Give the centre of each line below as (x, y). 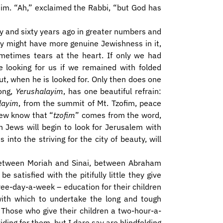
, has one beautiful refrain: (112, 91)
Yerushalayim (40, 91)
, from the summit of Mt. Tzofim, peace (90, 103)
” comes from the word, (118, 115)
